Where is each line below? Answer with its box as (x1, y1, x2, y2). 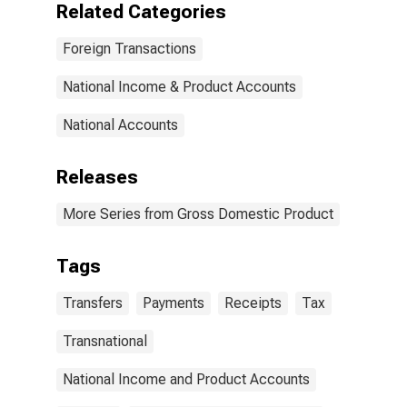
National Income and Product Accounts (63, 371, 310, 388)
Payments (143, 294, 204, 312)
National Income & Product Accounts (63, 78, 296, 95)
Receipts (224, 294, 282, 312)
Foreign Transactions (63, 40, 196, 57)
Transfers (63, 294, 123, 312)
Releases (56, 166, 138, 188)
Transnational (63, 333, 147, 350)
